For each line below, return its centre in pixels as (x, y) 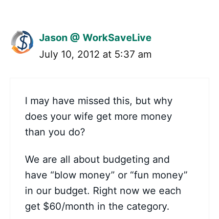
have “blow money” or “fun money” (106, 175)
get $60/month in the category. (97, 206)
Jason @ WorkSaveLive (95, 38)
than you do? (55, 132)
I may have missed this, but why (99, 101)
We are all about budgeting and (97, 159)
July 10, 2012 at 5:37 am (95, 54)
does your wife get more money (99, 116)
